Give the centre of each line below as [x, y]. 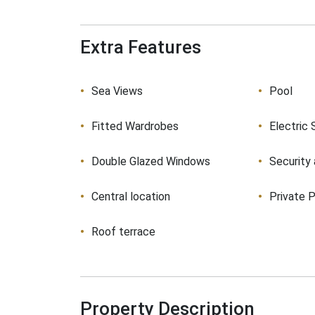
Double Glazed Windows [151, 161]
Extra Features [141, 47]
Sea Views [117, 91]
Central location [131, 197]
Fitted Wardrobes [135, 126]
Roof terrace [123, 232]
